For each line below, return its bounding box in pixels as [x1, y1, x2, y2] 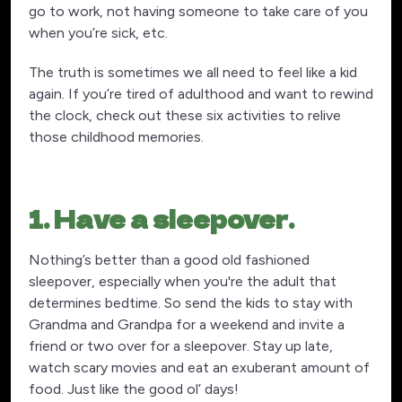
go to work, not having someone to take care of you [29, 3, 368, 21]
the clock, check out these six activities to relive [29, 107, 341, 125]
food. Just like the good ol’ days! [29, 380, 239, 398]
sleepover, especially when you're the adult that [29, 273, 336, 291]
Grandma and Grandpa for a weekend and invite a [29, 316, 345, 334]
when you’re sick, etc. [29, 24, 171, 42]
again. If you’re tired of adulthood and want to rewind [29, 85, 373, 103]
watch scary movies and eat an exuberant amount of [29, 359, 370, 377]
